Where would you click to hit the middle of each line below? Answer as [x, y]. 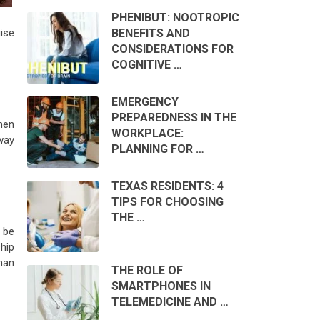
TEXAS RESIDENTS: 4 [167, 186]
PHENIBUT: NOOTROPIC [175, 18]
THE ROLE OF [147, 271]
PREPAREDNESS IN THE [174, 118]
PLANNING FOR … [157, 149]
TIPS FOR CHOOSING [167, 202]
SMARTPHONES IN [161, 286]
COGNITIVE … [146, 65]
